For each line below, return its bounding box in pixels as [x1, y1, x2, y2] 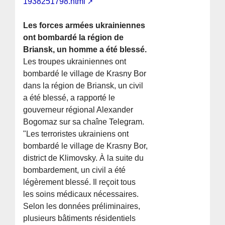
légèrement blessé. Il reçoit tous [23, 178, 136, 187]
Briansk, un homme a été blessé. [23, 45, 147, 54]
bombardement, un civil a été [23, 166, 126, 175]
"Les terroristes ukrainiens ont [23, 130, 129, 139]
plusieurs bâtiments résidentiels [23, 214, 136, 223]
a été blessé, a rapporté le [23, 93, 116, 102]
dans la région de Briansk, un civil [23, 81, 144, 90]
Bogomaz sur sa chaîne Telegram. [23, 118, 145, 127]
